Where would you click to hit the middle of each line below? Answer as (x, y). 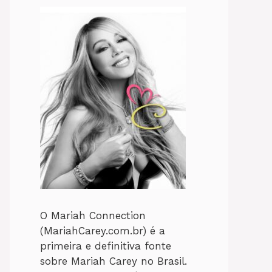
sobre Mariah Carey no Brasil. (114, 261)
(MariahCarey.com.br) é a (103, 231)
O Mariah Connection (93, 216)
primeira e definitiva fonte (106, 246)
